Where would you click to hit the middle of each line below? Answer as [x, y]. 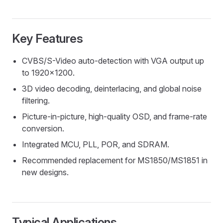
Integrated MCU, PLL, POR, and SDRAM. [96, 145]
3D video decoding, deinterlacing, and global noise [112, 89]
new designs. [45, 172]
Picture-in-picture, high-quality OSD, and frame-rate [114, 117]
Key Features [48, 39]
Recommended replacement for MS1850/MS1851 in [115, 161]
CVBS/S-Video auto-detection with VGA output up [113, 61]
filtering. [36, 101]
